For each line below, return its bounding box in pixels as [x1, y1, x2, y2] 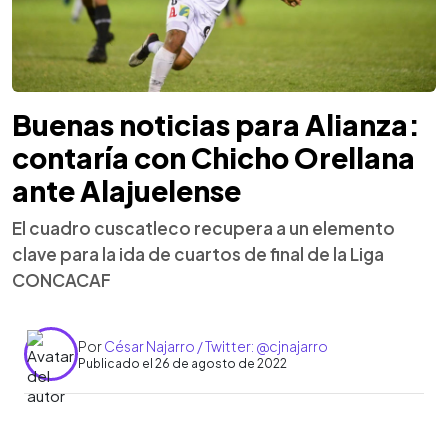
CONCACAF [12, 269, 111, 292]
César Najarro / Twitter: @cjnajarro [104, 336, 328, 355]
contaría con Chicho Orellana [12, 140, 415, 176]
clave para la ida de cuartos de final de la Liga [12, 243, 384, 266]
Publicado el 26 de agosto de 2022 [78, 355, 287, 371]
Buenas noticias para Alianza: [12, 107, 420, 143]
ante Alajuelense [12, 173, 241, 209]
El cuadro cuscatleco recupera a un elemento [12, 217, 395, 240]
